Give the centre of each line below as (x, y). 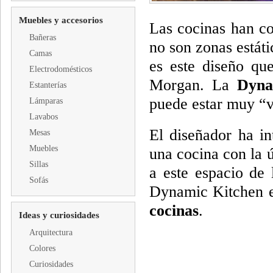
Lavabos (44, 117)
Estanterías (48, 85)
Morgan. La (193, 85)
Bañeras (43, 37)
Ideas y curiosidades (59, 215)
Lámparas (46, 101)
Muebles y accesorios (61, 20)
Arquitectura (51, 232)
